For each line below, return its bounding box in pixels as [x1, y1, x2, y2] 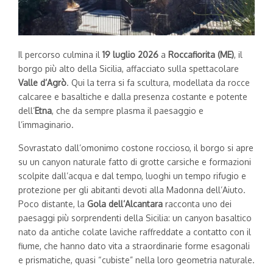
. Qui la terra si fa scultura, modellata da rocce [66, 77, 250, 88]
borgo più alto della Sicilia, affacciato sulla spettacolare [18, 63, 239, 74]
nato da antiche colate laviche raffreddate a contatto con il [18, 227, 251, 238]
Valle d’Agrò [18, 77, 66, 88]
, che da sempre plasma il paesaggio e [52, 105, 204, 116]
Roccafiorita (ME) [168, 49, 234, 60]
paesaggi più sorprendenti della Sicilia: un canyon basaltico [18, 213, 252, 224]
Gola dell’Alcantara [87, 199, 163, 210]
